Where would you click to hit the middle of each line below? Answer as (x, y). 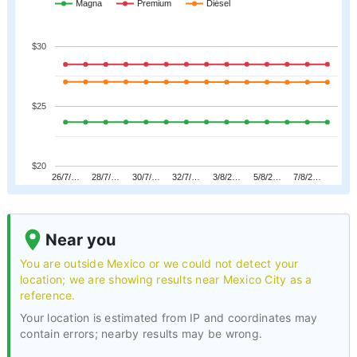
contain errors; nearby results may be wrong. (141, 333)
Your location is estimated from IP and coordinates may (169, 318)
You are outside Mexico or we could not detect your (159, 263)
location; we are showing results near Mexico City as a (166, 279)
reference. (48, 295)
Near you (80, 240)
